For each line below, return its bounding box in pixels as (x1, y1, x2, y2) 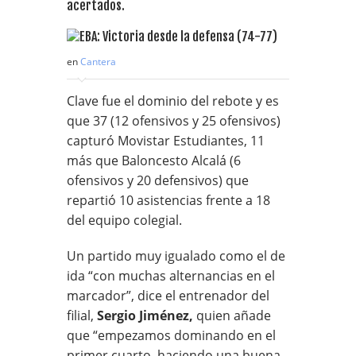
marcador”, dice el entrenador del (67, 286, 269, 304)
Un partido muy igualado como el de (67, 246, 285, 265)
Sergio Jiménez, (97, 306, 193, 324)
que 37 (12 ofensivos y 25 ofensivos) (67, 111, 281, 130)
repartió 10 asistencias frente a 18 (67, 191, 270, 209)
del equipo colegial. (67, 211, 182, 229)
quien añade (193, 306, 271, 324)
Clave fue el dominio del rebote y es (67, 91, 279, 110)
